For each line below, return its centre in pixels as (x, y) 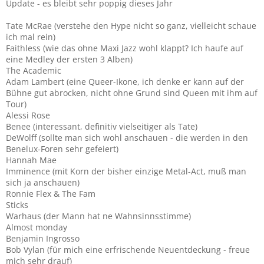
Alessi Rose (28, 115)
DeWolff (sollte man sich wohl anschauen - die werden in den (127, 137)
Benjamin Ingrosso (43, 238)
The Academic (34, 70)
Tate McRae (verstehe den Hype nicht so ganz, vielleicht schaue (131, 25)
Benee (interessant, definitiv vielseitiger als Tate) (102, 126)
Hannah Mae (31, 160)
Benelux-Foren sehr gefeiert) (62, 148)
